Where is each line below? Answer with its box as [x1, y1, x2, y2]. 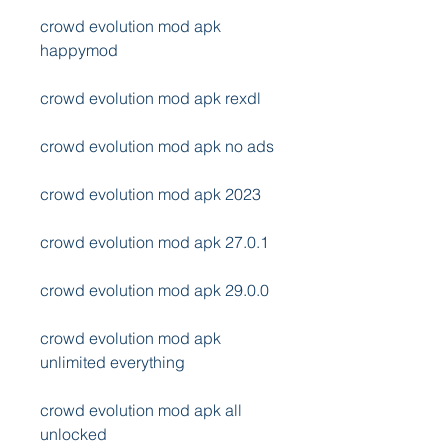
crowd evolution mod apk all [40, 400, 242, 420]
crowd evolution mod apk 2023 [40, 184, 261, 204]
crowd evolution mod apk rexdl [40, 88, 261, 108]
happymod [40, 40, 118, 60]
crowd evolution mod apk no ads [40, 136, 274, 156]
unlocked [40, 424, 107, 444]
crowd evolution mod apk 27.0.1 [40, 232, 269, 252]
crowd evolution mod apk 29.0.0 [40, 280, 269, 300]
